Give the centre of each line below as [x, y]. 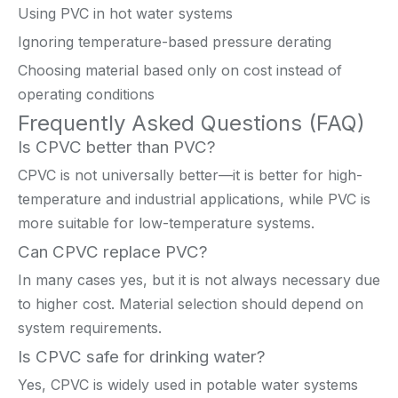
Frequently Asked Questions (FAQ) [191, 123]
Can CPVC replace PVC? [113, 251]
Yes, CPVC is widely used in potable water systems [188, 384]
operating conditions [86, 94]
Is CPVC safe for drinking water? [142, 356]
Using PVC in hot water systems [125, 13]
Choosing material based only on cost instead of [180, 70]
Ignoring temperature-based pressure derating [175, 41]
